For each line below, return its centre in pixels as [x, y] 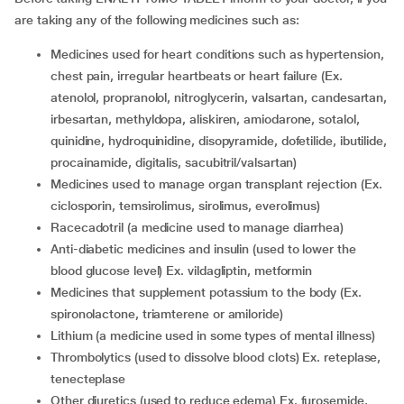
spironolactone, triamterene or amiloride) [167, 314]
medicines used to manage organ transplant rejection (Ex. [56, 184]
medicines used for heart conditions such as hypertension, [56, 54]
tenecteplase [88, 379]
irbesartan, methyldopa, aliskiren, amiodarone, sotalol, [205, 119]
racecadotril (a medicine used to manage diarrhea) [202, 227]
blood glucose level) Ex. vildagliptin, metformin [182, 271]
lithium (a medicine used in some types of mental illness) [216, 335]
